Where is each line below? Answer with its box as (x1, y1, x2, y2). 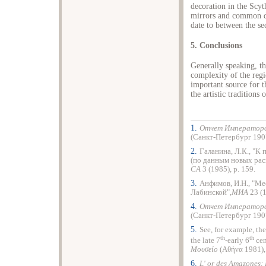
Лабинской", (191, 188, 232, 197)
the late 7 (191, 236, 220, 245)
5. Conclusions (191, 41, 242, 50)
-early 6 (225, 236, 249, 245)
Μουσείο (191, 245, 220, 254)
